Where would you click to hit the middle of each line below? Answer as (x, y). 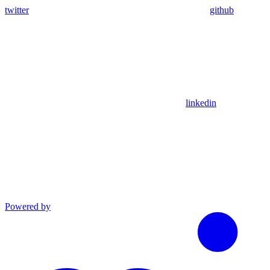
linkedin (201, 102)
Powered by (28, 206)
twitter (17, 10)
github (222, 10)
